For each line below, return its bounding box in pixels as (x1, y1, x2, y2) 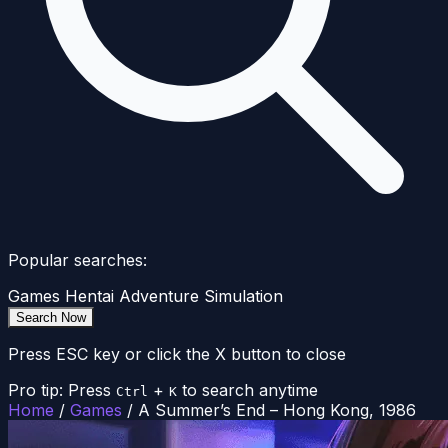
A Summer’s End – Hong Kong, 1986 (138, 400, 416, 421)
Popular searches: (8, 250, 147, 271)
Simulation (204, 286, 283, 307)
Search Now (16, 310, 86, 326)
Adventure (119, 286, 199, 307)
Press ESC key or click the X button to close (8, 344, 346, 365)
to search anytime (182, 380, 318, 401)
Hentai (65, 286, 114, 307)
